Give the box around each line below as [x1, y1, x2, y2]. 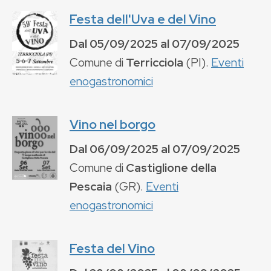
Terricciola [126, 54, 183, 70]
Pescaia [70, 178, 112, 194]
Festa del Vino [70, 240, 155, 256]
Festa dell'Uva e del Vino [70, 10, 216, 27]
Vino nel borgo [70, 116, 155, 132]
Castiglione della [126, 159, 217, 175]
